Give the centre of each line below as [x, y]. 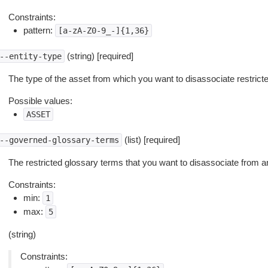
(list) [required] [151, 140]
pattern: [39, 30]
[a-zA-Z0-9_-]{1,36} [103, 31]
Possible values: [40, 101]
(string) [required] [99, 56]
